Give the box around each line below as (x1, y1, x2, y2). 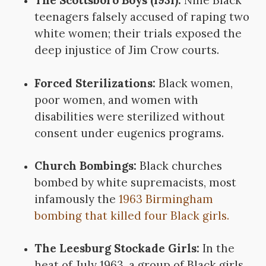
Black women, (155, 75, 233, 90)
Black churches (136, 158, 222, 173)
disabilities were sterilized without (34, 109, 225, 123)
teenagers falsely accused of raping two (34, 9, 249, 24)
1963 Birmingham (118, 191, 213, 206)
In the (199, 240, 235, 255)
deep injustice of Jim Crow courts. (34, 43, 219, 58)
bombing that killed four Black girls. (34, 208, 229, 223)
